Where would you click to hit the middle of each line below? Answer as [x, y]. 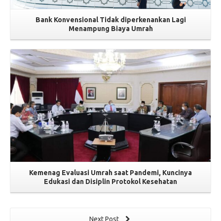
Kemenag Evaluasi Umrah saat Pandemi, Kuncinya [110, 173]
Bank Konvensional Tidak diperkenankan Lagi [110, 19]
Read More [109, 49]
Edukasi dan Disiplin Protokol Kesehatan [110, 182]
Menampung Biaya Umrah [110, 28]
